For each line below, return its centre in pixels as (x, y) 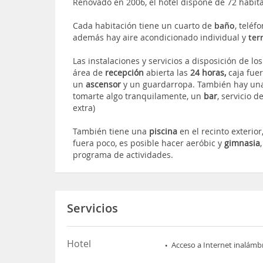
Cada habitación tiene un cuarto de (144, 25)
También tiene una (111, 131)
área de (89, 72)
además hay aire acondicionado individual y (161, 37)
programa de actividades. (123, 154)
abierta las (167, 72)
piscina (165, 131)
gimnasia (242, 143)
